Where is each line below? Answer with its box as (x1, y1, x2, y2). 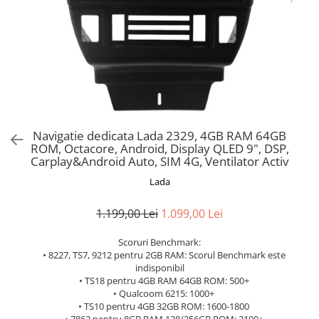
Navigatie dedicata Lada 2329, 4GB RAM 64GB (33, 127, 286, 144)
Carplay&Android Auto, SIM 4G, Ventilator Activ (31, 153, 288, 169)
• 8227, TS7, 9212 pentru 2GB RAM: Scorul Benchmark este (33, 249, 286, 261)
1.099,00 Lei (161, 206, 223, 221)
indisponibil (135, 261, 184, 274)
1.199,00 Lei (96, 206, 158, 221)
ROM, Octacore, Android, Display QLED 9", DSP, (30, 140, 289, 157)
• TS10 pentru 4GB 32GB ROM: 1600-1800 (70, 300, 249, 313)
